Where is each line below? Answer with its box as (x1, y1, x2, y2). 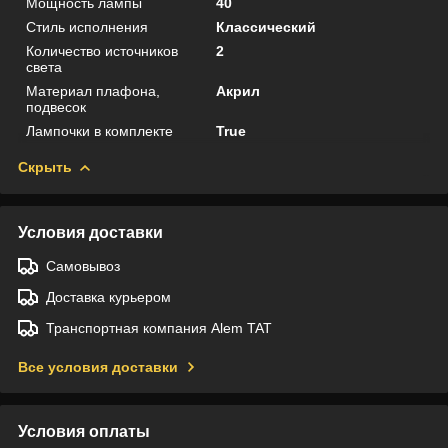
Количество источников (26, 42, 178, 59)
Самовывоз (46, 257, 120, 274)
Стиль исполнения (26, 18, 148, 35)
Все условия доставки (18, 358, 178, 375)
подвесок (26, 98, 86, 115)
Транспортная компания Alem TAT (46, 319, 272, 336)
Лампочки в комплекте (26, 122, 173, 139)
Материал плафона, (26, 82, 160, 99)
